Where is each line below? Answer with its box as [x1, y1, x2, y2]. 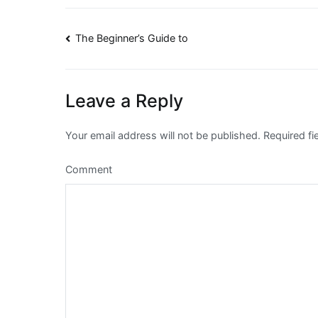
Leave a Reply [65, 90, 183, 112]
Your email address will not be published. [65, 129, 261, 142]
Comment [65, 163, 112, 176]
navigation [65, 58, 177, 87]
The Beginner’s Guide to [75, 32, 189, 45]
